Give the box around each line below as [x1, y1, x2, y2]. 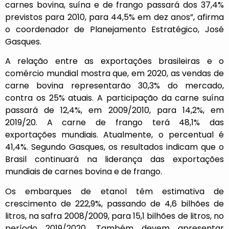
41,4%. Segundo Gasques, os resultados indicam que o [5, 141, 224, 153]
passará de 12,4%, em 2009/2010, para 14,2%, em [5, 104, 224, 117]
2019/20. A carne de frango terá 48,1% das [5, 117, 224, 129]
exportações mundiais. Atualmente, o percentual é [5, 129, 224, 141]
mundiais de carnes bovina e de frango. [5, 166, 162, 178]
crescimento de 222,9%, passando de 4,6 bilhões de [5, 197, 224, 210]
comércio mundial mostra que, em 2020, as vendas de [5, 67, 224, 80]
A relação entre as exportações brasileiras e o [5, 55, 224, 67]
